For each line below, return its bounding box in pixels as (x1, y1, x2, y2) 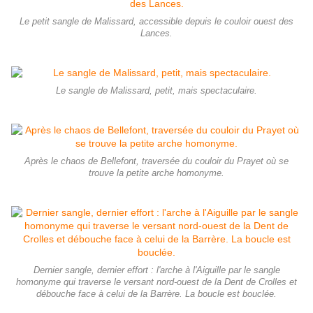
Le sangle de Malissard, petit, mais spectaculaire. (56, 85, 257, 96)
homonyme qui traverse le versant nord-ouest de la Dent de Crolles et (16, 277, 297, 287)
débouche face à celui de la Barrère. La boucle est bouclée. (36, 289, 277, 299)
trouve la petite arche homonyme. (89, 168, 224, 178)
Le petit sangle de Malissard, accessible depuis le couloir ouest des (20, 16, 293, 27)
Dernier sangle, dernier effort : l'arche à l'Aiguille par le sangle (33, 265, 280, 275)
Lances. (140, 28, 173, 38)
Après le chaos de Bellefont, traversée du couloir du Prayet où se (24, 156, 289, 166)
